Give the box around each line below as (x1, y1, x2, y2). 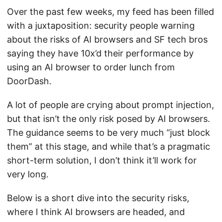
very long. (7, 168, 49, 179)
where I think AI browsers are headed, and (7, 206, 185, 217)
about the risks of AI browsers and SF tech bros (7, 34, 208, 45)
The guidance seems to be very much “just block (7, 127, 210, 138)
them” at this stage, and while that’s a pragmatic (7, 141, 210, 152)
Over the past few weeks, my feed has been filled (7, 6, 214, 17)
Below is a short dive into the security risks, (7, 192, 189, 203)
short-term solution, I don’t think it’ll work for (7, 155, 197, 166)
